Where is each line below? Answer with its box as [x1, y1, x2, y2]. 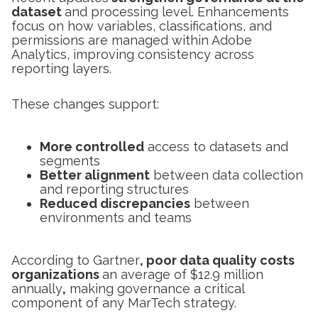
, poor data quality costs [140, 252, 295, 268]
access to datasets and [144, 138, 288, 154]
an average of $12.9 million [102, 266, 263, 282]
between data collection [150, 167, 303, 182]
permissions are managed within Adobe [11, 32, 252, 48]
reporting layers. [11, 60, 111, 76]
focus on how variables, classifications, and [11, 18, 272, 33]
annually [11, 280, 62, 296]
